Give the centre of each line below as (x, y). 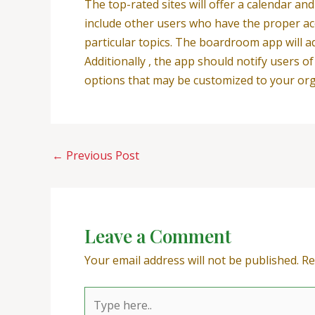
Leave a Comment (158, 236)
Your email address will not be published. (192, 261)
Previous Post (101, 156)
